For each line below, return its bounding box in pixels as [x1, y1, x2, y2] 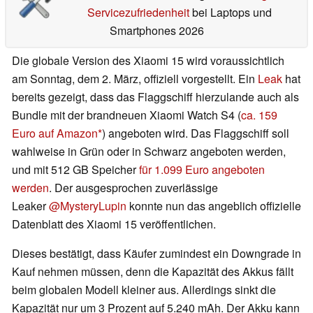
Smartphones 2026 [109, 22, 204, 39]
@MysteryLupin [49, 198, 126, 214]
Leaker [12, 198, 49, 214]
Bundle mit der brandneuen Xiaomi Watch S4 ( [12, 107, 241, 124]
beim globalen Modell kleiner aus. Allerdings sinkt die [12, 282, 276, 298]
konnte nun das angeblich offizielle [126, 198, 301, 214]
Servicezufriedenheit [87, 4, 189, 21]
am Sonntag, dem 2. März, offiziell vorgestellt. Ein [12, 71, 258, 87]
